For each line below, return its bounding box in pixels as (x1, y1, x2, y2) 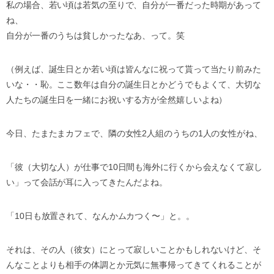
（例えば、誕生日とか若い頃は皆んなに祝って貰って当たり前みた (6, 64, 261, 74)
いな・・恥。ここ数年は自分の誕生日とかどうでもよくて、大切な (6, 80, 261, 89)
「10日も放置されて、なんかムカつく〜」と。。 (6, 211, 194, 221)
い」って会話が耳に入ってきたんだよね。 (6, 177, 168, 187)
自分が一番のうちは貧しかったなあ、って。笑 (6, 31, 185, 40)
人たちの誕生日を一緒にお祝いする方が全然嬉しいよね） (6, 95, 228, 105)
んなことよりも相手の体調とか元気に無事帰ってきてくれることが (6, 260, 261, 270)
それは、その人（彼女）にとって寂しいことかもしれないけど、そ (6, 245, 261, 254)
